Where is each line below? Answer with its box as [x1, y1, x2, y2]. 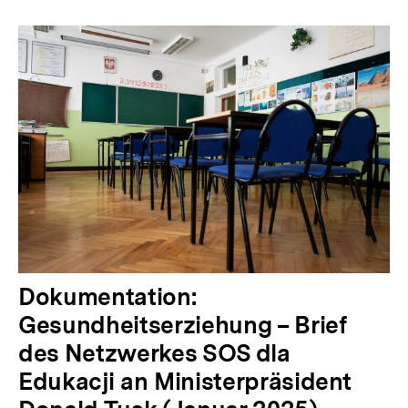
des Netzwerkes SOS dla [18, 339, 291, 368]
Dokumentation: [18, 282, 198, 311]
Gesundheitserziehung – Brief [18, 311, 347, 340]
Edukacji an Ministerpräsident [18, 367, 352, 396]
